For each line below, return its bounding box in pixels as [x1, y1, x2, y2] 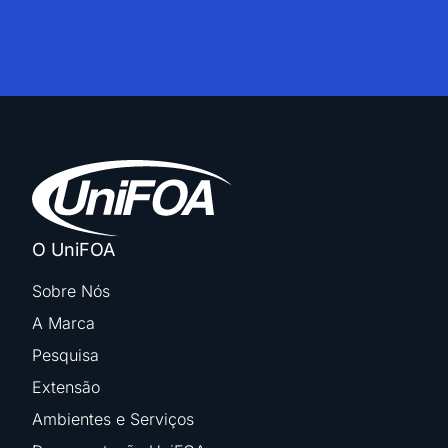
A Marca [32, 313, 95, 334]
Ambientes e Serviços [32, 409, 194, 430]
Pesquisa [32, 345, 99, 366]
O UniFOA [32, 239, 115, 261]
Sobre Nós [32, 281, 110, 302]
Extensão [32, 377, 100, 398]
